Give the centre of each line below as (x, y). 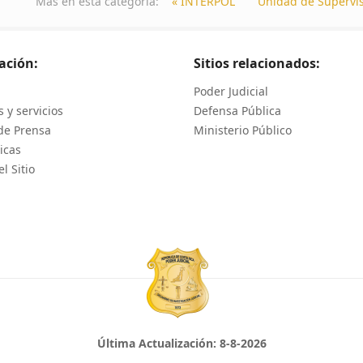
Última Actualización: (158, 344)
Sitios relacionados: (257, 64)
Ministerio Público (243, 130)
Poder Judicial (231, 92)
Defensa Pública (237, 111)
